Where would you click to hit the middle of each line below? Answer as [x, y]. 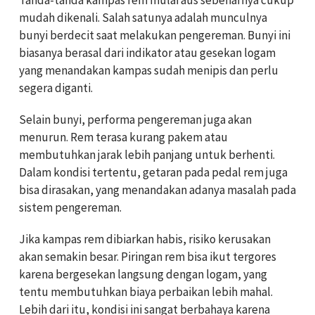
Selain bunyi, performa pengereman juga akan [135, 120]
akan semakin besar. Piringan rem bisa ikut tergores [148, 257]
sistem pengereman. [70, 208]
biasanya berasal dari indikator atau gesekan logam [147, 53]
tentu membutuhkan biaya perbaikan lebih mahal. [146, 292]
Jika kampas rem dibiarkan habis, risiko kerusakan [145, 239]
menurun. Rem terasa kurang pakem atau [123, 137]
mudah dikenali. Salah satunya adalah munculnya [143, 18]
